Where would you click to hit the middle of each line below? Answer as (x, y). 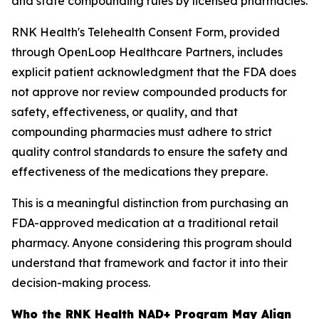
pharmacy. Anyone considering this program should (152, 243)
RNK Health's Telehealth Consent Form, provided (146, 32)
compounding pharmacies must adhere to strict (142, 132)
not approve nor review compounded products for (149, 92)
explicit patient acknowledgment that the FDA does (154, 72)
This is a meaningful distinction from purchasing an (150, 203)
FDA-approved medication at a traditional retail (145, 223)
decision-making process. (81, 283)
